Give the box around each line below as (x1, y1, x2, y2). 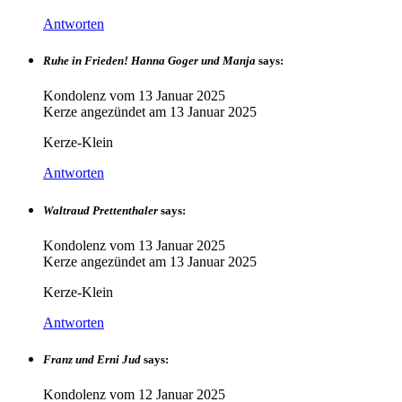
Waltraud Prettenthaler (43, 203, 158, 217)
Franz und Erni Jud (43, 352, 141, 366)
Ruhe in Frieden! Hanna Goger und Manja (43, 54, 256, 68)
